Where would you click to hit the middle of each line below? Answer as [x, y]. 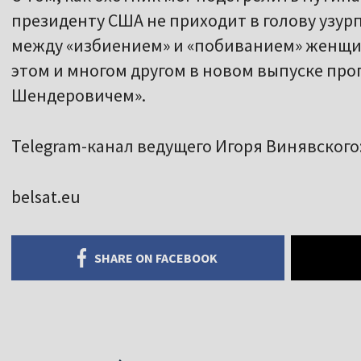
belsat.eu [46, 197]
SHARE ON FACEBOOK [156, 258]
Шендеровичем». [79, 95]
